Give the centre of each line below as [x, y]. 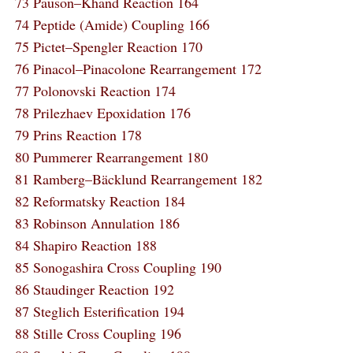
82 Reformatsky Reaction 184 [100, 201]
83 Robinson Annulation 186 [97, 223]
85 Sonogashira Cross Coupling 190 [118, 267]
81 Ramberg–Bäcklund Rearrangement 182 [138, 179]
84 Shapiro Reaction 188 [85, 245]
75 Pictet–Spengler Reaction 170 [108, 46]
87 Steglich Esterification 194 [99, 311]
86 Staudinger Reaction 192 [94, 289]
